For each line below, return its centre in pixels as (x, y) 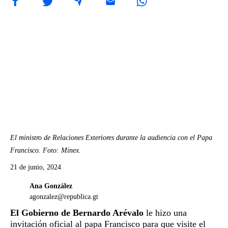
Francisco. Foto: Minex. (46, 150)
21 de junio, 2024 (36, 167)
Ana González (51, 186)
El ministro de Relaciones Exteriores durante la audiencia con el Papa (111, 137)
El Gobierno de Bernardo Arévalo (77, 212)
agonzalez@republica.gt (64, 196)
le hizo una (165, 212)
